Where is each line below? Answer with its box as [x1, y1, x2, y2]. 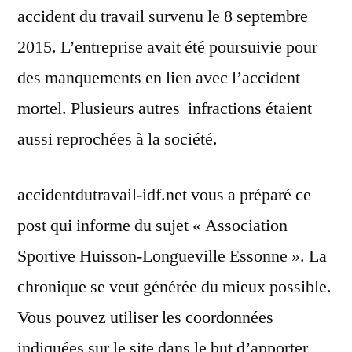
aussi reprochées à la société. [17, 128, 218, 151]
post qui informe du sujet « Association [17, 214, 288, 237]
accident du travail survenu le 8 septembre [17, 5, 308, 28]
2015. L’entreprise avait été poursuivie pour [17, 36, 317, 59]
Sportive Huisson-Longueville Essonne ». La [17, 245, 327, 268]
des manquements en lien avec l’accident [17, 67, 300, 90]
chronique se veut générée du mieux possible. [17, 276, 332, 299]
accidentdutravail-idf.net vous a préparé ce [17, 184, 311, 207]
